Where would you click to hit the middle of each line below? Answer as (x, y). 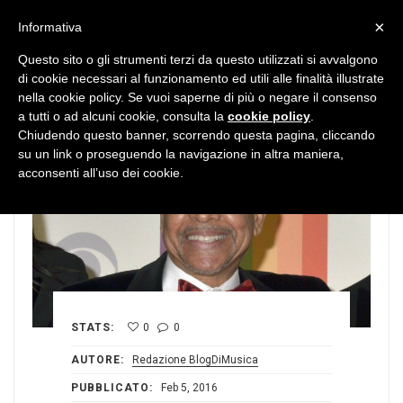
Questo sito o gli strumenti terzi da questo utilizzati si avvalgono (198, 59)
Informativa (50, 27)
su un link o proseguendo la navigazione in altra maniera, (181, 154)
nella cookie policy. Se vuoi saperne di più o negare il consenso (197, 97)
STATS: (93, 328)
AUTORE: (98, 360)
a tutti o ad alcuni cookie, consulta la (123, 116)
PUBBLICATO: (112, 388)
